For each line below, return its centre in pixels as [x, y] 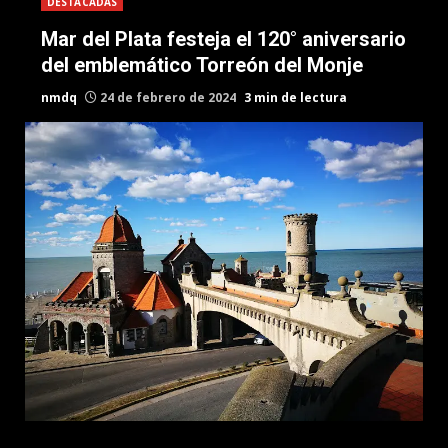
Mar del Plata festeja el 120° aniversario [223, 39]
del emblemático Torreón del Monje [202, 65]
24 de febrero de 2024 [168, 97]
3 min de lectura [295, 97]
